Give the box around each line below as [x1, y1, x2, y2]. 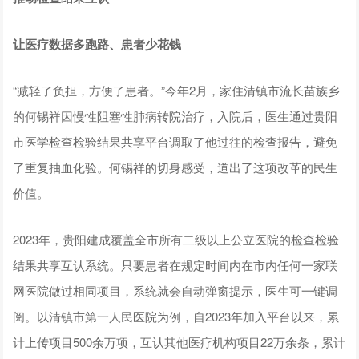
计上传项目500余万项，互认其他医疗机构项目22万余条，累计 [13, 333, 346, 351]
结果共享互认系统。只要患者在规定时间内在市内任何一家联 [13, 256, 338, 274]
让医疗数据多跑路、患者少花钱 [13, 35, 182, 54]
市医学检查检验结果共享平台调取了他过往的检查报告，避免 [13, 133, 338, 151]
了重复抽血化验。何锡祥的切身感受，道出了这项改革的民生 [13, 159, 338, 176]
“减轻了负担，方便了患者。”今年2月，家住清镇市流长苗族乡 [13, 82, 341, 99]
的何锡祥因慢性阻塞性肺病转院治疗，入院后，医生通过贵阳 [13, 107, 338, 125]
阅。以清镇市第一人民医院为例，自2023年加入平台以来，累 [13, 308, 340, 325]
